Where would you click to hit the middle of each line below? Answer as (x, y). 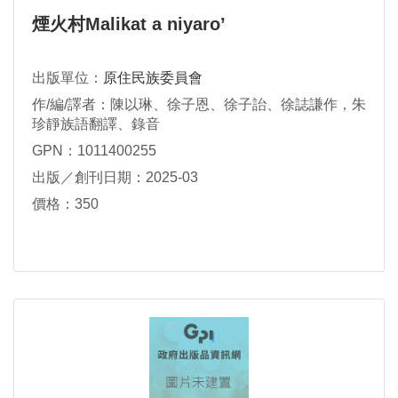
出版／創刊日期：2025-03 (115, 177)
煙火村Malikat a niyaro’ (129, 24)
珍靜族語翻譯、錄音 (96, 124)
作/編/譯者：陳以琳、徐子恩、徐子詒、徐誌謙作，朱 (199, 105)
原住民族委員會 (153, 78)
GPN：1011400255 (94, 150)
